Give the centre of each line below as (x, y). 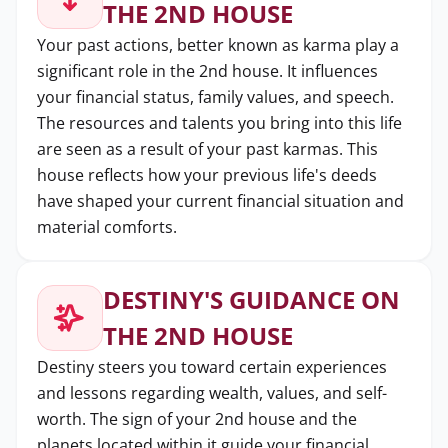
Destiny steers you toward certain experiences (212, 367)
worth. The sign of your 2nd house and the (197, 419)
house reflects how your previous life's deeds (207, 175)
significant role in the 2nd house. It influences (207, 71)
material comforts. (107, 227)
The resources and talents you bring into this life (219, 123)
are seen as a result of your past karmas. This (207, 149)
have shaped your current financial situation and (220, 201)
